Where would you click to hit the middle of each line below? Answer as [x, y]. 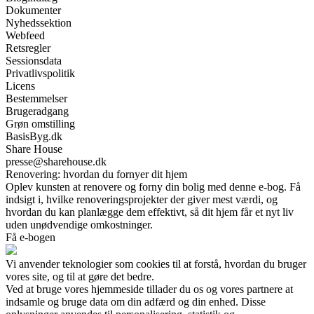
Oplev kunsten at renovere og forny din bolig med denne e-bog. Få [153, 187]
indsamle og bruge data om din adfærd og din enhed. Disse [136, 302]
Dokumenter [33, 11]
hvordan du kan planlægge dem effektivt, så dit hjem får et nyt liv [150, 212]
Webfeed [25, 36]
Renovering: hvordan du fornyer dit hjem [96, 175]
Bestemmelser [36, 99]
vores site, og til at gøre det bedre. [80, 277]
